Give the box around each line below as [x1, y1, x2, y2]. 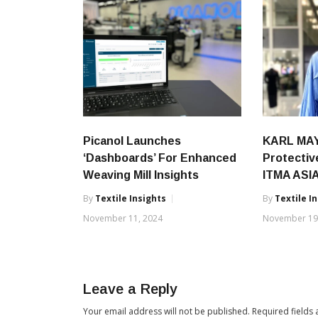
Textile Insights [95, 192, 166, 204]
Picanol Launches [83, 134, 181, 147]
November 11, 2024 [83, 212, 163, 224]
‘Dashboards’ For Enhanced [83, 151, 236, 164]
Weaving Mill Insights [83, 168, 199, 181]
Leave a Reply [83, 280, 177, 297]
